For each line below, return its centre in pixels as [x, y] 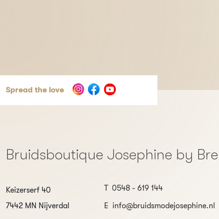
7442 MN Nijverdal [38, 206]
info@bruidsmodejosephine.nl [164, 206]
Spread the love [35, 90]
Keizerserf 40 [28, 190]
